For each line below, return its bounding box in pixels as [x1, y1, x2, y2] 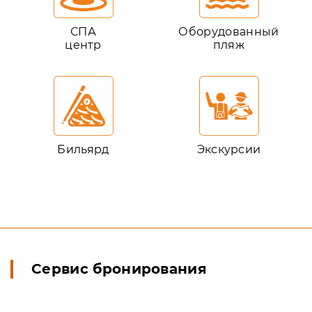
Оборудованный [178, 25, 279, 38]
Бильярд [57, 143, 109, 156]
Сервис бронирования [31, 260, 208, 277]
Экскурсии [196, 143, 261, 156]
